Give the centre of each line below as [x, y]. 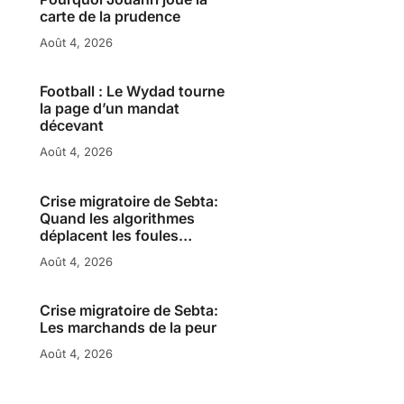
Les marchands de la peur [129, 328]
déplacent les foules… [116, 235]
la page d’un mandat [110, 109]
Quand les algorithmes [118, 218]
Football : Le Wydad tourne [133, 92]
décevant [72, 126]
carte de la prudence [110, 16]
